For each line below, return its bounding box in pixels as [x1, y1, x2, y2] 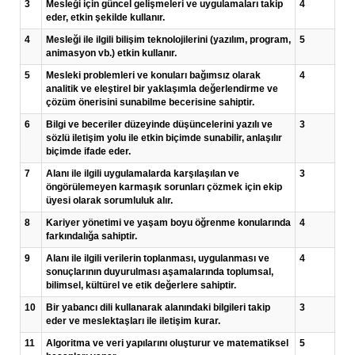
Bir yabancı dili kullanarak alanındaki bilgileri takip [46, 302, 270, 313]
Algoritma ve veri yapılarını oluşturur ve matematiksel [46, 338, 288, 349]
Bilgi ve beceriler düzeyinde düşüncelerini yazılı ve [46, 119, 273, 130]
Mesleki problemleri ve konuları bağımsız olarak [46, 70, 261, 81]
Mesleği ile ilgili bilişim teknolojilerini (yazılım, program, [46, 34, 291, 45]
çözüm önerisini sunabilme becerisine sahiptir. [46, 97, 254, 108]
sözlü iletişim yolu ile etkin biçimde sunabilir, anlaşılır [46, 132, 282, 143]
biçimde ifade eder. [46, 146, 131, 157]
